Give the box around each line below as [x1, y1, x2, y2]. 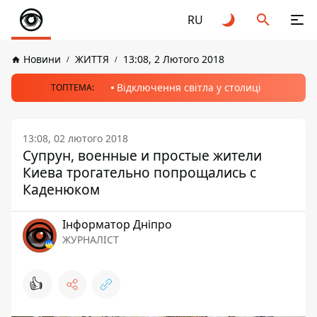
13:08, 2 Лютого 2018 [123, 52, 224, 66]
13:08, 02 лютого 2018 [23, 132, 128, 145]
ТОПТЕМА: [50, 81, 94, 93]
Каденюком [23, 180, 100, 199]
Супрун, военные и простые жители [23, 146, 262, 165]
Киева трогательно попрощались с [23, 163, 256, 182]
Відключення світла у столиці [116, 81, 261, 94]
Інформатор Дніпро [62, 217, 172, 232]
